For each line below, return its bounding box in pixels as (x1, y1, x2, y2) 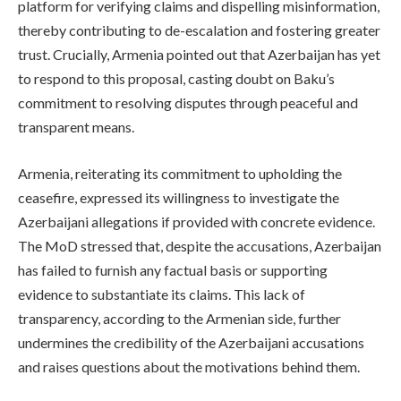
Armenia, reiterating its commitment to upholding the (18, 164, 342, 182)
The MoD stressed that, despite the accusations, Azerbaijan (18, 236, 381, 254)
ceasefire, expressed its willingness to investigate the (18, 188, 339, 206)
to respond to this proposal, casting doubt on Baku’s (18, 69, 335, 87)
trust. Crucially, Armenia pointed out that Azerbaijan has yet (18, 45, 380, 63)
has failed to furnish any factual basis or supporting (18, 260, 328, 278)
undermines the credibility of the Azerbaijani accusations (18, 333, 364, 351)
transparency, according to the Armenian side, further (18, 309, 341, 327)
